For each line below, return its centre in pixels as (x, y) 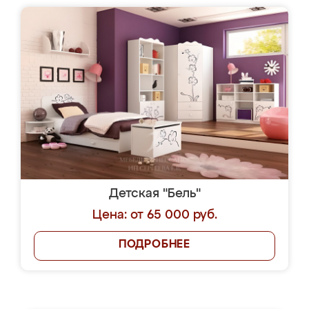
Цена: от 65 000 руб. (154, 215)
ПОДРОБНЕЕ (154, 245)
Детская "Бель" (154, 194)
